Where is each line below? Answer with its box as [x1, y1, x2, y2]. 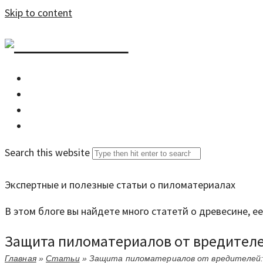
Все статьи [36, 89, 84, 100]
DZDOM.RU [14, 31, 129, 55]
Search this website [5, 146, 90, 159]
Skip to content [5, 6, 72, 19]
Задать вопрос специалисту [36, 104, 158, 116]
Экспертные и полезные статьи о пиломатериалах [5, 178, 235, 191]
